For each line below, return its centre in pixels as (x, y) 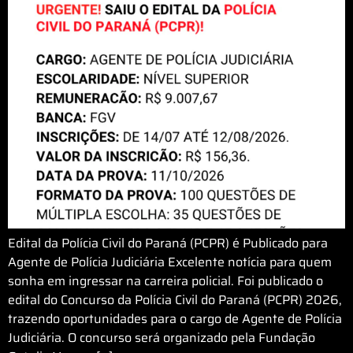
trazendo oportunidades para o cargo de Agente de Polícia (175, 318)
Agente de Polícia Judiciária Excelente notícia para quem (170, 262)
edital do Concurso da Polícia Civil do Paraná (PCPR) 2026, (175, 299)
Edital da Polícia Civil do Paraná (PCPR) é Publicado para (168, 243)
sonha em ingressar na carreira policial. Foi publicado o (165, 281)
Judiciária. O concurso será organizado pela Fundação (162, 337)
